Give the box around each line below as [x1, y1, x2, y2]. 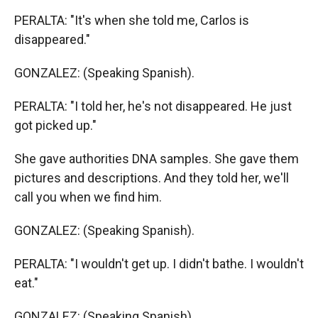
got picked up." [14, 118, 97, 133]
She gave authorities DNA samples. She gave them [14, 151, 299, 166]
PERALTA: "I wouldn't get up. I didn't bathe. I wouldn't [14, 256, 304, 271]
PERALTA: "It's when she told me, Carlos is [14, 13, 249, 28]
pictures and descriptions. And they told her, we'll [14, 170, 289, 185]
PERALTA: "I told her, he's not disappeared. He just [14, 99, 292, 114]
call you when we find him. [14, 190, 162, 204]
